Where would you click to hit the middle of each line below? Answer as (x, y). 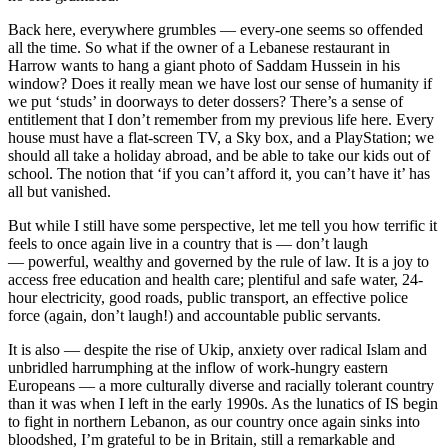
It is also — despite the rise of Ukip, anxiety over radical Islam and (217, 350)
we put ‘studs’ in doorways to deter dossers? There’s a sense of (205, 102)
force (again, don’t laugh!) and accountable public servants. (194, 316)
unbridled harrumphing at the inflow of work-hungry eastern (198, 368)
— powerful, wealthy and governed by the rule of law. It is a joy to (218, 262)
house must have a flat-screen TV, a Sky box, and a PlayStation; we (221, 138)
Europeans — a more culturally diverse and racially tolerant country (221, 386)
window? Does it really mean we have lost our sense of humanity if (220, 84)
